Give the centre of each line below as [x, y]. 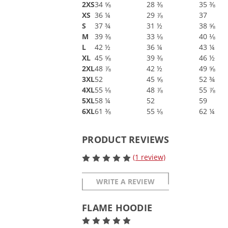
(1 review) [149, 157]
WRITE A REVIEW [126, 182]
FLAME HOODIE [117, 208]
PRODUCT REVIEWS [125, 140]
